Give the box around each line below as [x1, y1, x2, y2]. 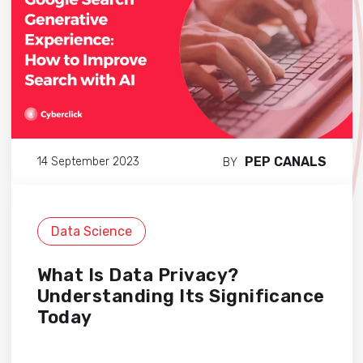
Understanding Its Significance [36, 285, 325, 308]
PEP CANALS [244, 154, 327, 170]
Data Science [50, 224, 132, 240]
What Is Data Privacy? [36, 264, 239, 287]
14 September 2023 [36, 154, 139, 169]
